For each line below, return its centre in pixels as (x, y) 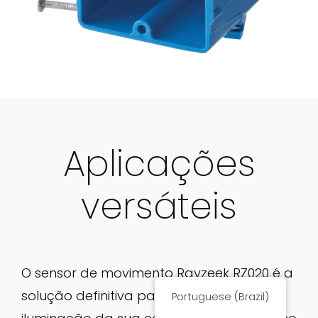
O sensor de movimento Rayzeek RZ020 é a (157, 273)
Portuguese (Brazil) (221, 297)
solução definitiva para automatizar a (144, 295)
